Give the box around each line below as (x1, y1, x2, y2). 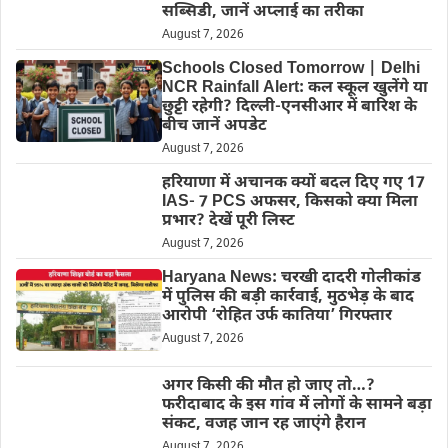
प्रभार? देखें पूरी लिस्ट (161, 211, 295, 233)
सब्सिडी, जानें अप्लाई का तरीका (161, 2, 364, 24)
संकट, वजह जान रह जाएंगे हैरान (161, 413, 366, 435)
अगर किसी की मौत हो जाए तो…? (161, 375, 375, 397)
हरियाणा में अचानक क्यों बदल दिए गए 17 (161, 173, 425, 195)
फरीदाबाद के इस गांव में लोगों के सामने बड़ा (161, 394, 432, 416)
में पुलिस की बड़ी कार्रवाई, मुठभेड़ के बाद (161, 287, 414, 309)
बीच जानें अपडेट (161, 116, 267, 138)
